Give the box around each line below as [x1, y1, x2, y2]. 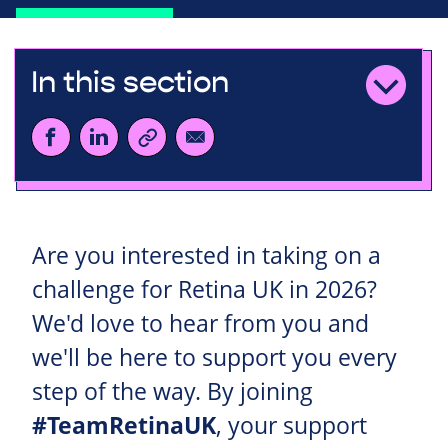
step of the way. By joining [32, 375, 313, 407]
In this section [30, 63, 229, 101]
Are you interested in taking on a [32, 239, 381, 271]
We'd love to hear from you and [32, 307, 369, 339]
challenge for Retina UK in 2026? [32, 273, 377, 305]
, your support [216, 409, 367, 441]
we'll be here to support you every [32, 341, 397, 373]
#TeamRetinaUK [32, 409, 216, 441]
